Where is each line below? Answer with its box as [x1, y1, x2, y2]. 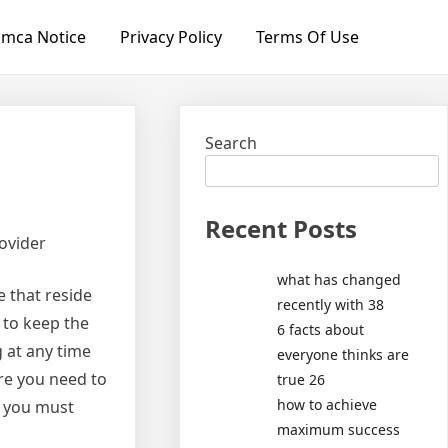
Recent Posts [205, 212, 358, 245]
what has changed [277, 269, 402, 289]
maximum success [277, 419, 401, 439]
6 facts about [277, 319, 365, 339]
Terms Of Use [255, 26, 359, 48]
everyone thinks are [277, 344, 410, 364]
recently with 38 [277, 294, 385, 314]
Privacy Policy [119, 26, 222, 48]
